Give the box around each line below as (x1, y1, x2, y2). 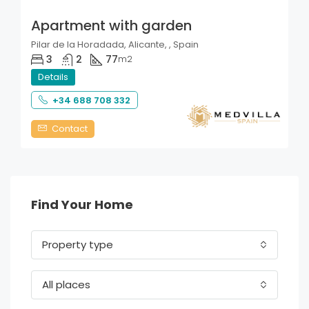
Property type (42, 237, 113, 252)
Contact (50, 121, 88, 135)
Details (38, 70, 68, 83)
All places (42, 277, 90, 292)
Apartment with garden (31, 15, 192, 35)
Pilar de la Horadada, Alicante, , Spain (31, 37, 199, 51)
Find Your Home (31, 195, 133, 213)
